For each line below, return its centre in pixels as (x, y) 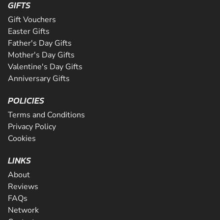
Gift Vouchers (32, 19)
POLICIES (26, 100)
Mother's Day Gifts (41, 55)
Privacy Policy (32, 126)
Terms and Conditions (46, 115)
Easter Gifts (29, 31)
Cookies (22, 138)
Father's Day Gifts (40, 43)
